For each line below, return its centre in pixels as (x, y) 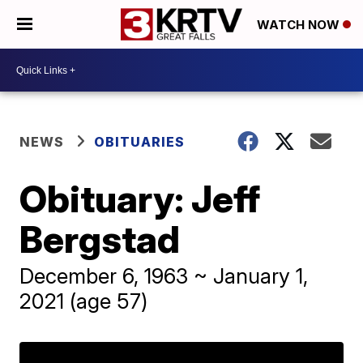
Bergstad (100, 239)
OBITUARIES (140, 142)
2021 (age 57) (84, 301)
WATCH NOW (300, 25)
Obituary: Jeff (140, 199)
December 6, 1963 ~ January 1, (164, 276)
